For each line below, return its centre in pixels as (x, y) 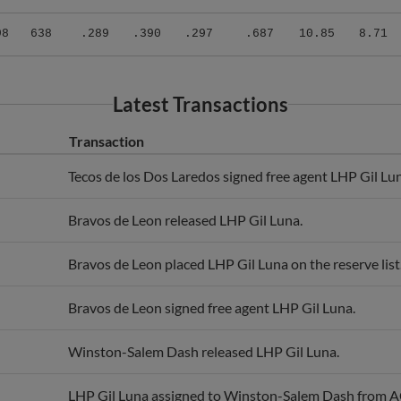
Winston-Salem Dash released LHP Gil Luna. (204, 331)
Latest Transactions (200, 84)
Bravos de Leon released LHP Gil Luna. (185, 200)
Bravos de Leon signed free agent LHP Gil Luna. (212, 287)
